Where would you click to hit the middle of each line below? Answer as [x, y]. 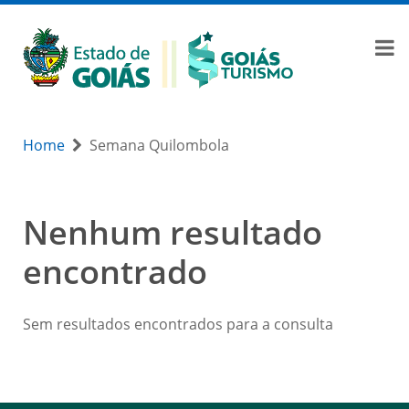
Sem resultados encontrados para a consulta [178, 324]
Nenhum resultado [173, 232]
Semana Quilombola [159, 145]
